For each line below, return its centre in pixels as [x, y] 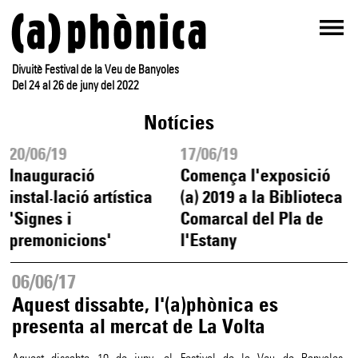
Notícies [179, 123]
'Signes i [40, 219]
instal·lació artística [81, 197]
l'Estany [209, 240]
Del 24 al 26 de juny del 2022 [76, 86]
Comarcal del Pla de [252, 219]
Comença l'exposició [255, 175]
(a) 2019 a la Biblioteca [261, 197]
